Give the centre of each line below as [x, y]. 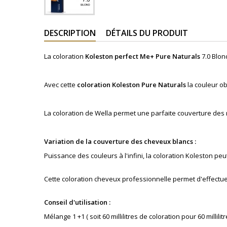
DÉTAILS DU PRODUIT [147, 33]
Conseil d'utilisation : [78, 202]
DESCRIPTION [70, 33]
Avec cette [61, 85]
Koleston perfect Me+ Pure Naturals [143, 56]
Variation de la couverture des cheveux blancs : [121, 141]
